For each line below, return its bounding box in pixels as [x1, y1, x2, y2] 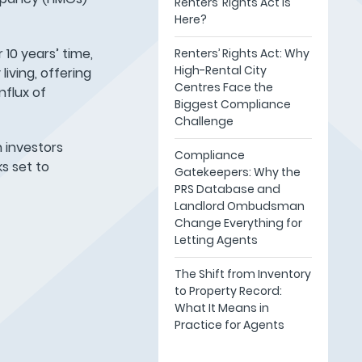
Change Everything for [174, 215, 302, 231]
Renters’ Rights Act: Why [174, 45, 309, 61]
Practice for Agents [174, 317, 284, 333]
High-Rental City [174, 62, 267, 78]
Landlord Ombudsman [174, 198, 305, 214]
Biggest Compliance [174, 96, 291, 112]
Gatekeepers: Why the [174, 164, 301, 180]
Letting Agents [174, 232, 258, 248]
